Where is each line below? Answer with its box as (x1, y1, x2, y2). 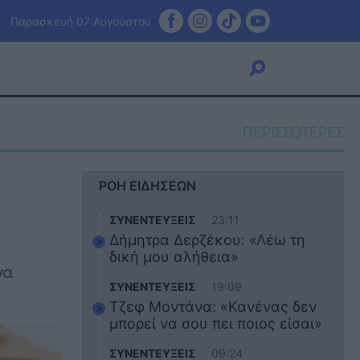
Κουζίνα (55, 182, 112, 198)
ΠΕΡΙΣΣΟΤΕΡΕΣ (243, 122, 344, 141)
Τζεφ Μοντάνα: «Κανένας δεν (109, 298, 317, 315)
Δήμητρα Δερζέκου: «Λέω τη (109, 231, 306, 248)
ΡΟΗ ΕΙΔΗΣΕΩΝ (99, 178, 196, 194)
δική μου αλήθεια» (109, 248, 239, 265)
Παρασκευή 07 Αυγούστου (10, 14, 151, 28)
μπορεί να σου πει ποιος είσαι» (109, 315, 323, 332)
